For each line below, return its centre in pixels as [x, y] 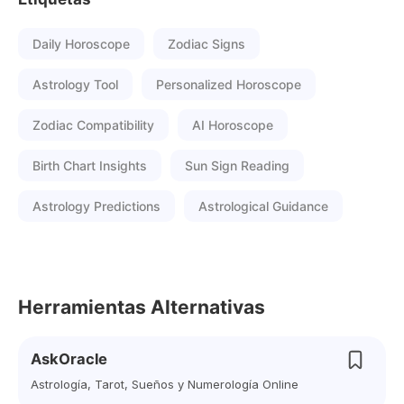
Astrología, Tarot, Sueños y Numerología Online [165, 384]
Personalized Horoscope [229, 84]
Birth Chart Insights [90, 165]
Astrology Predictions [96, 206]
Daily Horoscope [81, 44]
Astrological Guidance [263, 206]
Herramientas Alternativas [142, 307]
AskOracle [69, 359]
